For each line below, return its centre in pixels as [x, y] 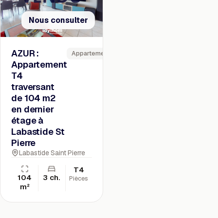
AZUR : [25, 54]
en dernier [33, 109]
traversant [33, 87]
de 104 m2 [34, 98]
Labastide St [38, 132]
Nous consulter [58, 20]
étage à [27, 121]
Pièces [79, 178]
